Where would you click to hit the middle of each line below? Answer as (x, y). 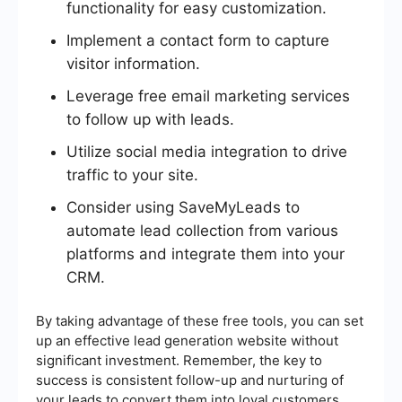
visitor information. (133, 63)
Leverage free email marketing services (208, 96)
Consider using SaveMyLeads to (183, 207)
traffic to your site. (132, 175)
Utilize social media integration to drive (207, 151)
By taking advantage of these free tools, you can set (200, 320)
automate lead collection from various (202, 230)
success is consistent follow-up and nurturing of (190, 380)
